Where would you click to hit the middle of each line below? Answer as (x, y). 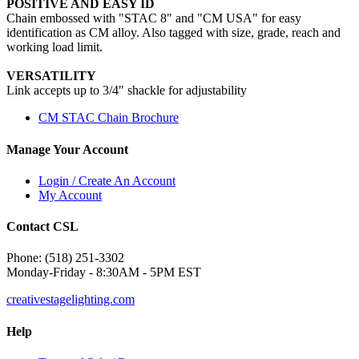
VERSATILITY (51, 76)
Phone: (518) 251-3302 (65, 258)
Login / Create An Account (107, 180)
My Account (70, 195)
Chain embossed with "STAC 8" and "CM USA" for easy (154, 18)
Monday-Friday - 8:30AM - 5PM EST (104, 272)
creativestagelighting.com (71, 300)
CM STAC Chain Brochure (109, 118)
